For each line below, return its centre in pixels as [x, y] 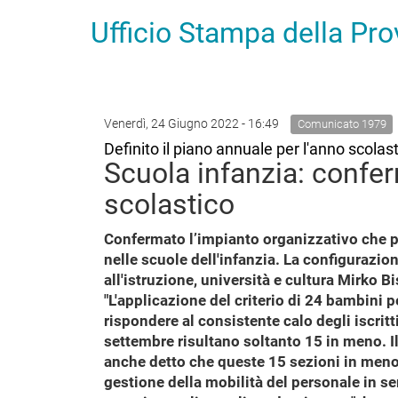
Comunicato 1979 [342, 124]
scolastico [169, 204]
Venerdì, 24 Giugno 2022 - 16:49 [193, 123]
